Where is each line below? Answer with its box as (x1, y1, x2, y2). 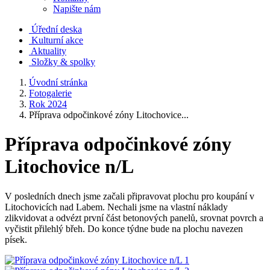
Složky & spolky (31, 57, 95, 67)
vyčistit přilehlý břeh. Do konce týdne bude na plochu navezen (5, 223, 243, 234)
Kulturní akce (31, 35, 83, 45)
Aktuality (31, 46, 66, 56)
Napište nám (53, 4, 101, 14)
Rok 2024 (29, 99, 67, 109)
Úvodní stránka (29, 77, 87, 87)
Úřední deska (31, 24, 82, 34)
